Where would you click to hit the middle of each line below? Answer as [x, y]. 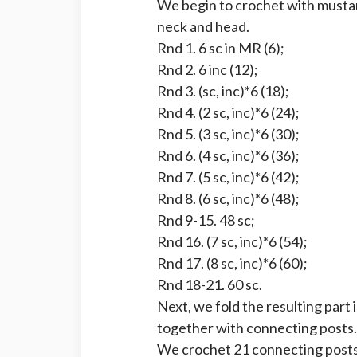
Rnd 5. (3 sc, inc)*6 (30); [228, 134]
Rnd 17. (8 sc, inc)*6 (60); [232, 263]
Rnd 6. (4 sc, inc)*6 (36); [228, 155]
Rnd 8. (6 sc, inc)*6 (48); [228, 198]
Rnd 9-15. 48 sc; [206, 220]
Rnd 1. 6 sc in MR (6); [221, 48]
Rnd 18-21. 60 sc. [210, 284]
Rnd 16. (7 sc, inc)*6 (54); [232, 241]
